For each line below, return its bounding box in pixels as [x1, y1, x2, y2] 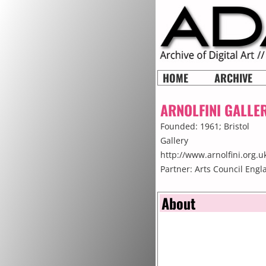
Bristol [224, 121, 249, 132]
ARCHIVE [214, 70, 252, 85]
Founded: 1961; [160, 121, 224, 132]
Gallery [160, 135, 188, 146]
